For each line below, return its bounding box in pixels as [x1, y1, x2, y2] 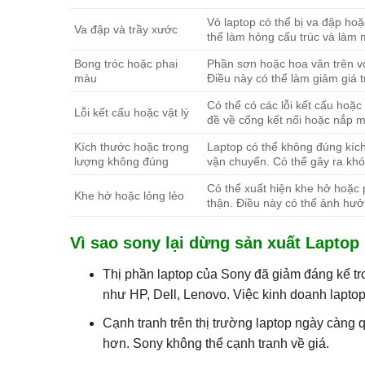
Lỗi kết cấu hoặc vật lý [73, 106, 189, 120]
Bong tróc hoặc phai [73, 57, 178, 71]
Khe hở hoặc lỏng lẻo [73, 189, 184, 203]
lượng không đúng [73, 155, 169, 169]
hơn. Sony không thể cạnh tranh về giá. [103, 336, 330, 351]
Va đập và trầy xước [73, 23, 178, 37]
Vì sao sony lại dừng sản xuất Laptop [69, 234, 359, 253]
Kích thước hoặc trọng [73, 140, 189, 154]
